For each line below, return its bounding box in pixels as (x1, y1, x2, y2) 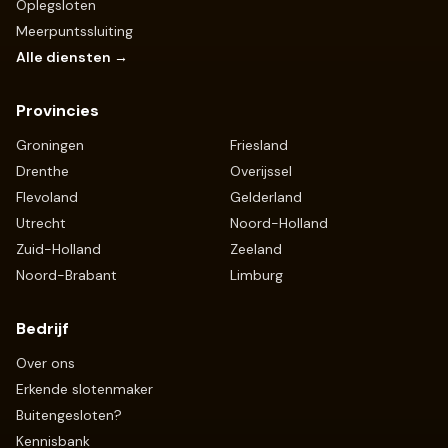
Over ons (16, 354, 75, 372)
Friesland (230, 136, 288, 154)
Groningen (16, 136, 84, 154)
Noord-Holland (230, 214, 328, 232)
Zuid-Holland (16, 240, 101, 258)
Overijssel (230, 162, 292, 180)
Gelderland (230, 188, 302, 206)
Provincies (16, 100, 99, 121)
